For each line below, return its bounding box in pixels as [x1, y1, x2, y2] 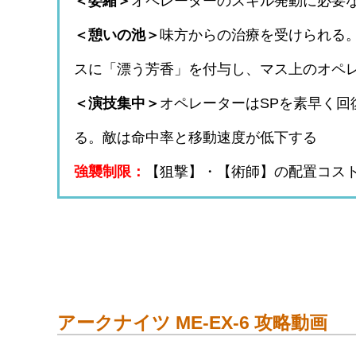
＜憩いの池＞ [74, 27, 160, 44]
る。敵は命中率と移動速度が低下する [74, 130, 317, 146]
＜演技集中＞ [74, 95, 160, 112]
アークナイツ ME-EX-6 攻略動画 [57, 312, 327, 334]
